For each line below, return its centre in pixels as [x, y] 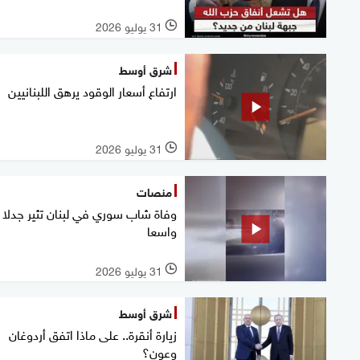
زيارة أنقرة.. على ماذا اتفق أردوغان [93, 334]
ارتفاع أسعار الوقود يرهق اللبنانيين [92, 90]
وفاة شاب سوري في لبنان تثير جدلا [90, 212]
